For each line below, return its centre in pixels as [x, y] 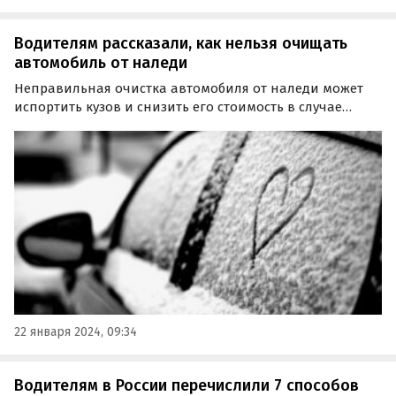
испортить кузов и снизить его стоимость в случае [178, 107]
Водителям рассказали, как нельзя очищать [181, 44]
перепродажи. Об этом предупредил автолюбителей [185, 125]
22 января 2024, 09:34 [76, 331]
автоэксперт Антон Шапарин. [110, 144]
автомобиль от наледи [101, 63]
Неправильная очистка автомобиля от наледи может [189, 88]
